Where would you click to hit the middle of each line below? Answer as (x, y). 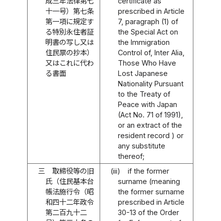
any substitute (141, 146)
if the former (148, 171)
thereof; (131, 156)
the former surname (151, 191)
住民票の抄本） (69, 52)
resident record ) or (150, 135)
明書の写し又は (69, 42)
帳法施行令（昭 (69, 191)
